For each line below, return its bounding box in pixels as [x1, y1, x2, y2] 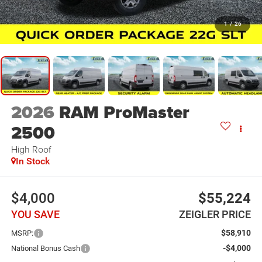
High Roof [11, 143, 51, 156]
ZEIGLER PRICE [179, 208, 251, 220]
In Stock [15, 156, 50, 167]
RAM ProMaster [58, 99, 189, 126]
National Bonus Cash [11, 243, 80, 253]
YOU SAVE [11, 208, 60, 220]
